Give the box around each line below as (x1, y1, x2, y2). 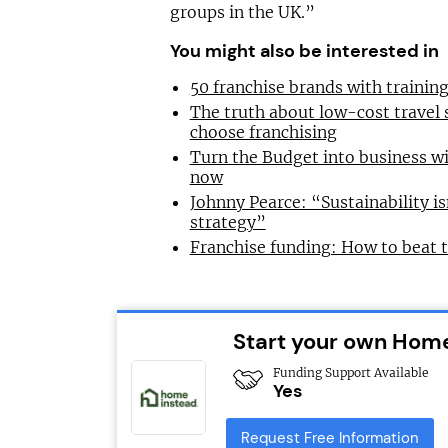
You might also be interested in (169, 39, 439, 64)
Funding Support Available (273, 365, 428, 381)
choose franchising (189, 122, 337, 143)
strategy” (189, 212, 266, 233)
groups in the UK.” (169, 2, 315, 23)
